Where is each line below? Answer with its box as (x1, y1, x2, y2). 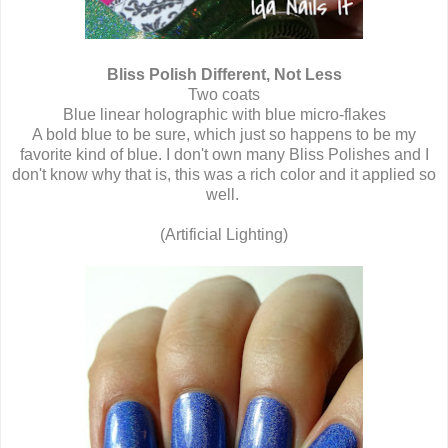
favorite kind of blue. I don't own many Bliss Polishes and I (19, 146, 429, 164)
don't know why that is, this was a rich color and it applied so (12, 166, 436, 184)
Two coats (188, 86, 260, 104)
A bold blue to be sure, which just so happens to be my (32, 126, 416, 144)
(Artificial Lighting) (160, 226, 288, 244)
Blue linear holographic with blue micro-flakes (62, 106, 386, 124)
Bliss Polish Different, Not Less (106, 66, 342, 84)
